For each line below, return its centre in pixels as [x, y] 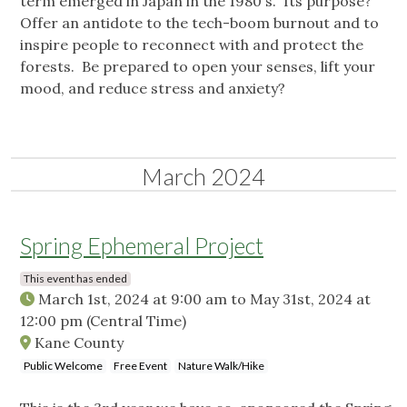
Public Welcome [63, 366]
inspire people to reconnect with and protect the [192, 45]
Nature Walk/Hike [221, 366]
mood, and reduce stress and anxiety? [153, 89]
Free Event [140, 366]
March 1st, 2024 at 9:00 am [133, 299]
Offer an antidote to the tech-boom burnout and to [199, 23]
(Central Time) [136, 321]
